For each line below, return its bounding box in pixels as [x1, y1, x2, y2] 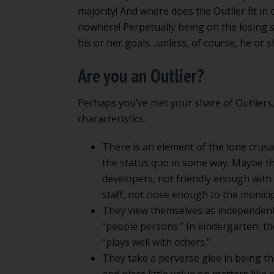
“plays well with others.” [102, 235, 210, 249]
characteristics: [78, 111, 146, 125]
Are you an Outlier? [78, 63, 204, 87]
